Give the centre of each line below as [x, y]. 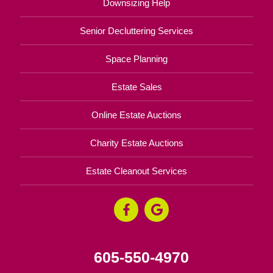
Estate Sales [136, 87]
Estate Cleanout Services [136, 171]
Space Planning [136, 58]
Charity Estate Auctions [136, 143]
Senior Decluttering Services [136, 30]
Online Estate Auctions [136, 115]
